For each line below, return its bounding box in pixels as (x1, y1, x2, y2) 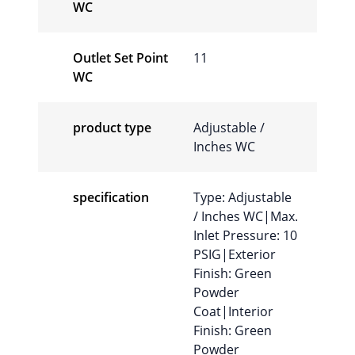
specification (73, 188, 149, 206)
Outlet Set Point (73, 48, 168, 67)
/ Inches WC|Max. (193, 207, 298, 225)
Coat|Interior (193, 302, 273, 320)
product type (73, 118, 151, 136)
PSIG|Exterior (193, 245, 276, 263)
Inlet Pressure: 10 (193, 226, 297, 244)
